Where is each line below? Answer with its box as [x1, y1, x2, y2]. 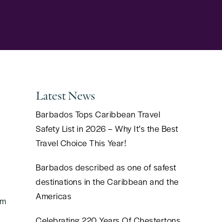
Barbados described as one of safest [36, 161, 176, 173]
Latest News [36, 89, 95, 103]
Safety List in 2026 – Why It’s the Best [36, 122, 178, 134]
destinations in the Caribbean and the [36, 175, 179, 187]
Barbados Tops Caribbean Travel [36, 108, 160, 120]
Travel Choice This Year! [36, 137, 126, 149]
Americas [36, 190, 71, 202]
